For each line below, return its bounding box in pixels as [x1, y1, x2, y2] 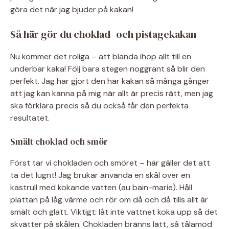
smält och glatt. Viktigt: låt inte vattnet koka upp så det [10, 206, 218, 217]
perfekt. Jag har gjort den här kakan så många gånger [10, 75, 210, 86]
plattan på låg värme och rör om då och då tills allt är [10, 194, 208, 205]
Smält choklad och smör [10, 135, 108, 148]
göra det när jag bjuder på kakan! [10, 4, 133, 15]
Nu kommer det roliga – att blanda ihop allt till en [10, 51, 191, 62]
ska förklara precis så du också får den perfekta [10, 100, 189, 111]
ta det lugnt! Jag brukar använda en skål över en [10, 169, 190, 180]
